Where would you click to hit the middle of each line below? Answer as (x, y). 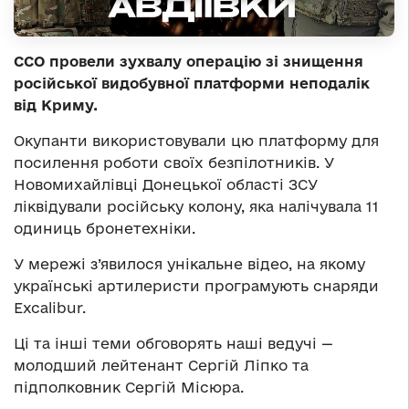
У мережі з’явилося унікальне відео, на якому (189, 263)
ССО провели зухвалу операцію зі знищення (189, 61)
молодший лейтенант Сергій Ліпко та (161, 365)
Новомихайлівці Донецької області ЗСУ (166, 184)
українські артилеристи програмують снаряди (196, 285)
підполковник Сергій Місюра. (129, 387)
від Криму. (56, 105)
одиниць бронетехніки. (105, 228)
